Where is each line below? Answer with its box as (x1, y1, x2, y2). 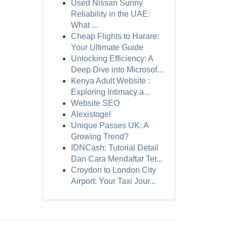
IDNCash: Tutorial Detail (70, 143, 159, 152)
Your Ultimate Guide (70, 43, 143, 52)
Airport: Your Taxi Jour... (70, 177, 156, 185)
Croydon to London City (70, 166, 156, 174)
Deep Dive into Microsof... (70, 65, 163, 74)
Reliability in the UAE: (70, 10, 150, 18)
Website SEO (70, 99, 120, 107)
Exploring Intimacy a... (70, 88, 150, 96)
